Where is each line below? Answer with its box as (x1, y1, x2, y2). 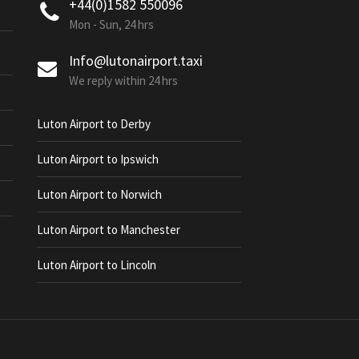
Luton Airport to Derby (37, 115, 151, 131)
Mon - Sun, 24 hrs (69, 16, 154, 32)
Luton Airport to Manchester (37, 221, 180, 237)
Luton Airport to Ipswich (37, 151, 159, 167)
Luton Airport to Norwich (37, 186, 162, 202)
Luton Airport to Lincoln (37, 256, 156, 272)
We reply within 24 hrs (69, 72, 178, 88)
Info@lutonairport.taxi (69, 50, 203, 70)
